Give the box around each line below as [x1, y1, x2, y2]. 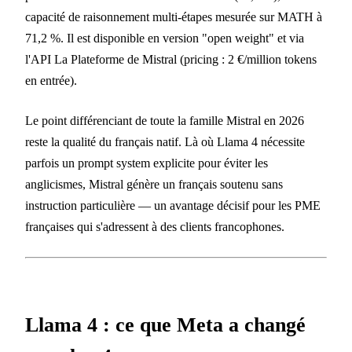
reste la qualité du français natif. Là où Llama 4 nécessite [25, 135, 305, 149]
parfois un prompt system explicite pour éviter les [25, 156, 268, 170]
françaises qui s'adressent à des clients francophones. [25, 220, 284, 234]
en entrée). [25, 74, 77, 88]
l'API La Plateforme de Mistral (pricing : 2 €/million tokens [25, 53, 317, 67]
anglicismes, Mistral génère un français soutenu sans [25, 178, 283, 192]
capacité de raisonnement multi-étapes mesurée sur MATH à [25, 10, 322, 24]
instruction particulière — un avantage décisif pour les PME [25, 199, 321, 213]
